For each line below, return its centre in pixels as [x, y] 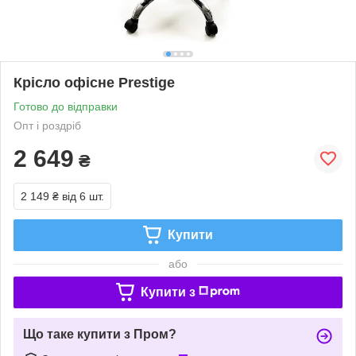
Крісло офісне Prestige [94, 82]
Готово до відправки [66, 106]
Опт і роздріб [47, 125]
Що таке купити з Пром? [100, 334]
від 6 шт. [83, 196]
